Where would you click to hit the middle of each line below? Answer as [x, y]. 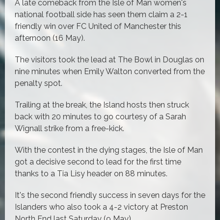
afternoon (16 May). [50, 38]
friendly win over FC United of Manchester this [98, 26]
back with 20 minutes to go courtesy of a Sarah [100, 116]
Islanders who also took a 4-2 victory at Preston [101, 207]
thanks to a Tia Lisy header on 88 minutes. [91, 173]
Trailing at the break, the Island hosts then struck [102, 105]
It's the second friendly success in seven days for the [110, 195]
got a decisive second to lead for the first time [98, 162]
